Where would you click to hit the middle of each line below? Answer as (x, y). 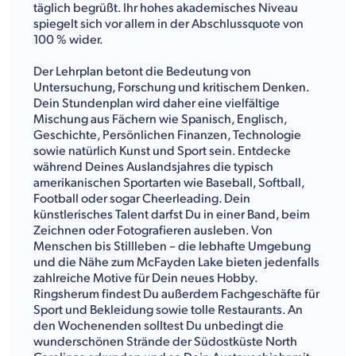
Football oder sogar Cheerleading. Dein (142, 199)
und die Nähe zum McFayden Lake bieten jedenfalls (176, 262)
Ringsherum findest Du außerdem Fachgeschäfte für (176, 294)
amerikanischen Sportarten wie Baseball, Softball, (169, 183)
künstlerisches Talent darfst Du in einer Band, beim (172, 215)
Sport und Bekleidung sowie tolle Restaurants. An (168, 310)
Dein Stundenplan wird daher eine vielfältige (157, 103)
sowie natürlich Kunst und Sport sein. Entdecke (162, 151)
